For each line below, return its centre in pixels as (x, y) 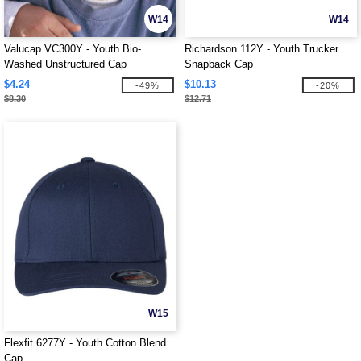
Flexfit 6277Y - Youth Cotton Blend (85, 343)
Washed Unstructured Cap (65, 64)
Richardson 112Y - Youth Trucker (261, 49)
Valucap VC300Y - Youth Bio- (73, 49)
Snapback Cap (219, 64)
